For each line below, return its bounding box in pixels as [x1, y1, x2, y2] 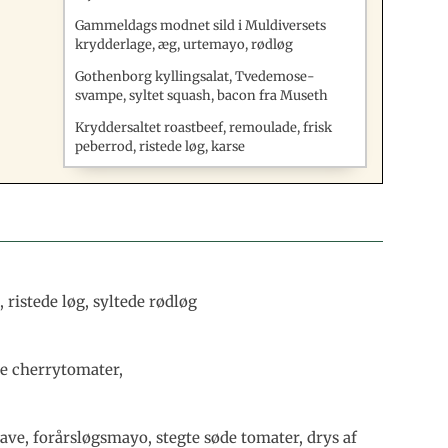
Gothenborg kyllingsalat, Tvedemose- [75, 67, 316, 85]
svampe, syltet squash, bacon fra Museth [75, 86, 329, 104]
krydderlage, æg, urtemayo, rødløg [75, 35, 294, 53]
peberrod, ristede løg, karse [75, 137, 246, 155]
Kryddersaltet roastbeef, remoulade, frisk [75, 118, 333, 136]
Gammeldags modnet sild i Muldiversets [75, 16, 327, 34]
